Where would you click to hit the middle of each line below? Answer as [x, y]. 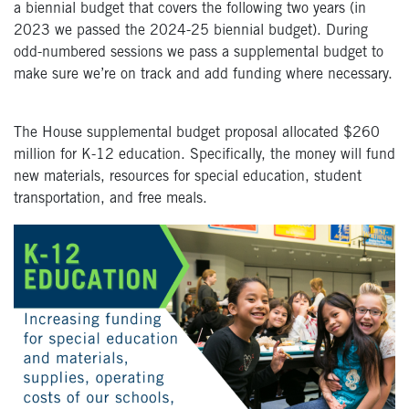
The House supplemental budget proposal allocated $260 [197, 134]
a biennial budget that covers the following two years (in [190, 10]
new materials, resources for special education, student [188, 178]
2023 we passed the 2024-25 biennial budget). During [191, 31]
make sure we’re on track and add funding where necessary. [203, 75]
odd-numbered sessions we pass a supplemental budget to [199, 53]
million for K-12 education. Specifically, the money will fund [204, 156]
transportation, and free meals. [110, 199]
